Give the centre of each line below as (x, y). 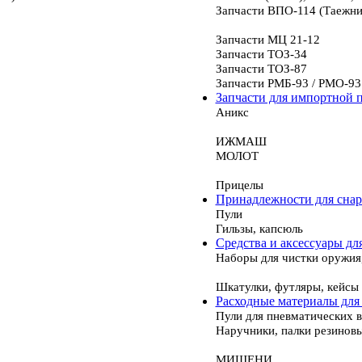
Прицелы (239, 185)
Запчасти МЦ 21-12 (267, 40)
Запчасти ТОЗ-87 (261, 69)
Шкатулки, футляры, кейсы (287, 287)
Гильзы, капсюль (259, 229)
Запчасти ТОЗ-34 (261, 54)
